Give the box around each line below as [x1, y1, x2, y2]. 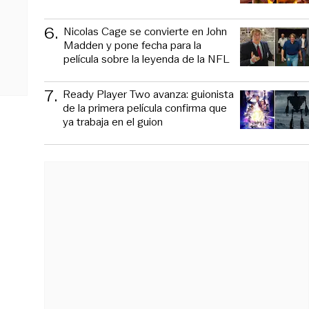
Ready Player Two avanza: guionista [63, 86, 234, 102]
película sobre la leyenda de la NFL [63, 50, 230, 67]
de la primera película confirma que [63, 99, 227, 116]
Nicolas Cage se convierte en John [63, 23, 227, 39]
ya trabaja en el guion [63, 113, 163, 130]
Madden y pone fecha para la [63, 37, 201, 53]
